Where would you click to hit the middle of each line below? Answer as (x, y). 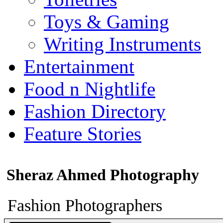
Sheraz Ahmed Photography (103, 175)
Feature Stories (83, 134)
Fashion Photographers (85, 205)
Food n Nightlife (90, 89)
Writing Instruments (122, 44)
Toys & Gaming (107, 22)
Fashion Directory (95, 111)
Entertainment (79, 66)
